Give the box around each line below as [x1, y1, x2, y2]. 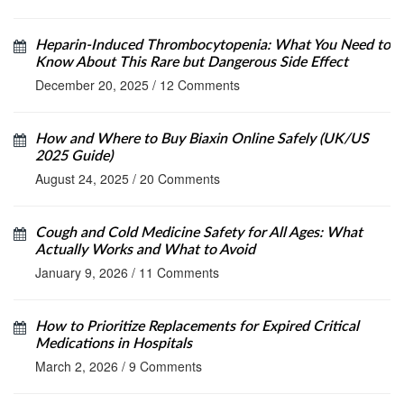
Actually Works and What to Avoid [35, 243, 255, 258]
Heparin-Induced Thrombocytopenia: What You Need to [35, 38, 390, 53]
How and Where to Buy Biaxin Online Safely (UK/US [35, 132, 369, 147]
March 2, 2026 [35, 357, 118, 376]
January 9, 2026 [35, 263, 128, 282]
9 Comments [129, 357, 202, 376]
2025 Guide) [35, 149, 113, 164]
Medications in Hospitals [35, 336, 192, 352]
